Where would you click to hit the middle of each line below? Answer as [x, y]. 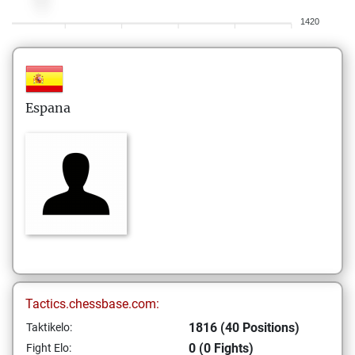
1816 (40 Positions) [244, 328]
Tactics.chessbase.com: [92, 304]
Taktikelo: [49, 327]
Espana [48, 108]
